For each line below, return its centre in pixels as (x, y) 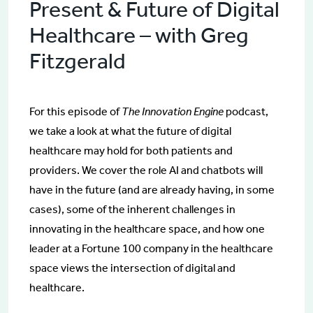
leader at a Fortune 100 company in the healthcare (151, 248)
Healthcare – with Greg (139, 35)
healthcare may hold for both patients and (131, 150)
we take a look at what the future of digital (130, 131)
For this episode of (75, 111)
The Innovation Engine (173, 111)
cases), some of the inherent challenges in (132, 209)
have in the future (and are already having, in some (152, 189)
